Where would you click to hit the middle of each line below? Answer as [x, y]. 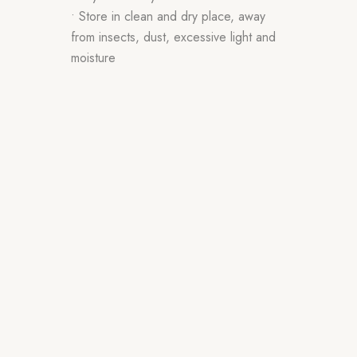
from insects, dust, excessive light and [173, 37]
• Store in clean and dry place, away [168, 16]
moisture [93, 57]
